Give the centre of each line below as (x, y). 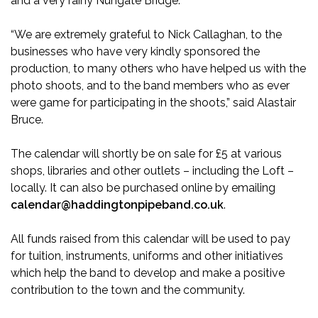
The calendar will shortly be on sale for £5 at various (146, 154)
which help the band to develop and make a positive (148, 273)
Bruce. (27, 120)
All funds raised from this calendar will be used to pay (150, 239)
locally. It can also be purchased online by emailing (143, 188)
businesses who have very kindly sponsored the (135, 52)
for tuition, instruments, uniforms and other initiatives (147, 256)
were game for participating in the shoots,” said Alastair (153, 103)
